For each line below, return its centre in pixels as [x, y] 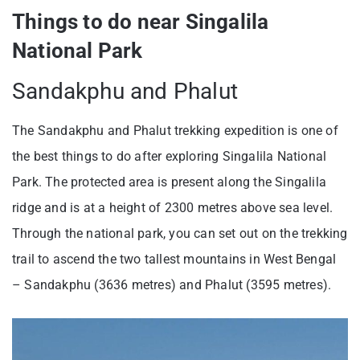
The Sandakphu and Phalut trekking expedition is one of [175, 130]
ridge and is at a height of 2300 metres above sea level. [173, 207]
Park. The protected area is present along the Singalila [170, 182]
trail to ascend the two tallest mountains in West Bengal [174, 259]
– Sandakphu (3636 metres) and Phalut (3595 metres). [172, 284]
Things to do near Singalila [141, 21]
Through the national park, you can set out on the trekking [180, 233]
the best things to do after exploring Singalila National [170, 156]
